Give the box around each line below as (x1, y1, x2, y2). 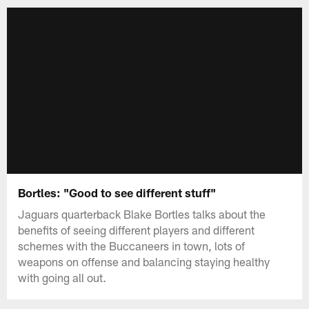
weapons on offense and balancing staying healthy (18, 254, 270, 268)
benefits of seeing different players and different (18, 222, 255, 237)
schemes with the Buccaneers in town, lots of (18, 238, 246, 252)
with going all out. (18, 270, 107, 284)
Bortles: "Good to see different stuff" (18, 185, 217, 199)
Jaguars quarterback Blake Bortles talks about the (18, 206, 266, 221)
